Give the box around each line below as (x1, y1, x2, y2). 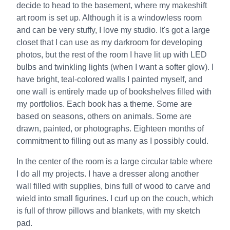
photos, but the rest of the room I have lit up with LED (16, 50, 207, 59)
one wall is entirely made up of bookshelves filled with (16, 87, 212, 96)
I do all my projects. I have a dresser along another (16, 169, 199, 178)
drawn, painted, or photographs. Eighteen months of (16, 124, 204, 133)
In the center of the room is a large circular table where (16, 157, 213, 166)
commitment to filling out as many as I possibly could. (16, 137, 208, 145)
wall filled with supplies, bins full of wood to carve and (16, 182, 210, 190)
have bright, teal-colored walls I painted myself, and (16, 75, 202, 84)
